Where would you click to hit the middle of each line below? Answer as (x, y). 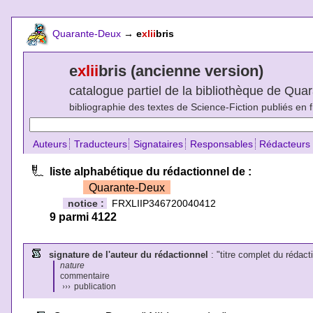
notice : (88, 203)
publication (94, 286)
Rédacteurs (285, 144)
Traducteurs (100, 144)
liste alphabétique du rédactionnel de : (150, 171)
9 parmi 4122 (83, 217)
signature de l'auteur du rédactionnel (128, 254)
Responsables (221, 144)
